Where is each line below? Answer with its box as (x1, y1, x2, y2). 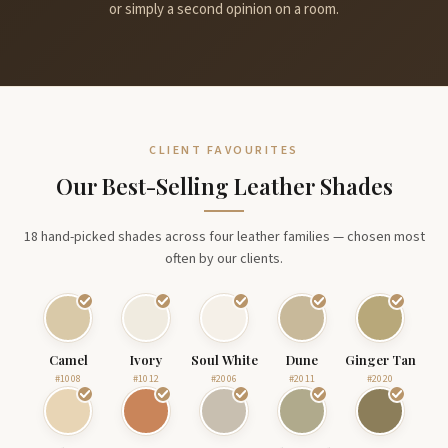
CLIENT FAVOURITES (149, 142, 299, 159)
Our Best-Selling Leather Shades (55, 171, 393, 201)
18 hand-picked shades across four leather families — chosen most (23, 227, 425, 247)
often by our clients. (165, 249, 283, 269)
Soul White (190, 351, 258, 368)
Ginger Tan (344, 351, 416, 368)
